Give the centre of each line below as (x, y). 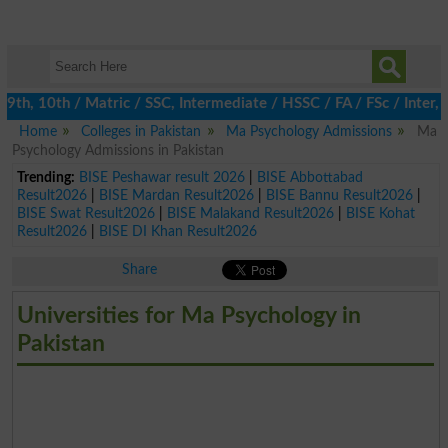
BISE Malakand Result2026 (250, 213)
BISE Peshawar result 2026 (161, 177)
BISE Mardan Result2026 (176, 195)
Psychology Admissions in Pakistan (117, 150)
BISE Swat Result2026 (85, 213)
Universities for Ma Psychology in (188, 315)
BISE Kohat (380, 213)
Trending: (45, 177)
